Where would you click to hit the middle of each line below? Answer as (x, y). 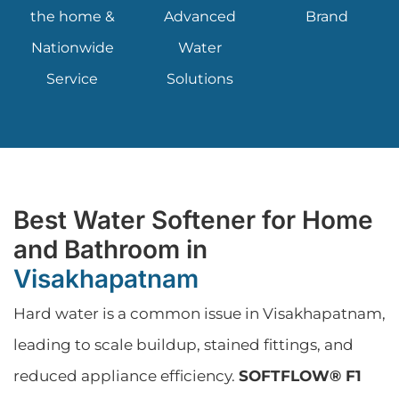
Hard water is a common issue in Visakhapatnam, (199, 314)
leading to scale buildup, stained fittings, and (183, 345)
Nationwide (72, 48)
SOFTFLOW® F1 (300, 376)
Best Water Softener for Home (193, 220)
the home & (72, 17)
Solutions (199, 79)
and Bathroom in (110, 250)
